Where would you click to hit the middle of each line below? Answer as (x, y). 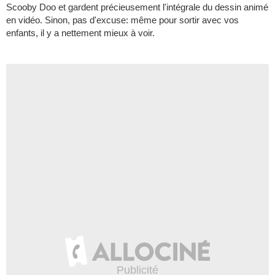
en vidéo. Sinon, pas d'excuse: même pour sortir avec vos (122, 20)
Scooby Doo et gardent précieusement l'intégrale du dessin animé (137, 7)
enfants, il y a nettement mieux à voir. (80, 33)
